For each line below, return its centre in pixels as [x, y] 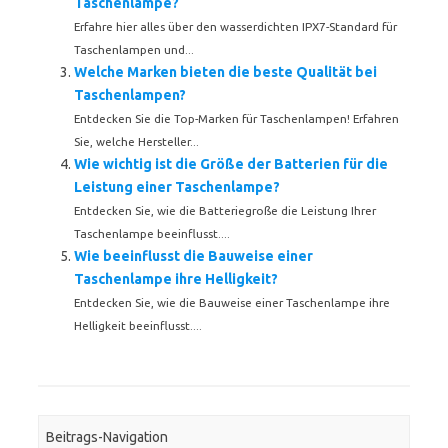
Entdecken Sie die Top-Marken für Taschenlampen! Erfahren [236, 118]
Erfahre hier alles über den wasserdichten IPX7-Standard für [235, 26]
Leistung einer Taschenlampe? [177, 187]
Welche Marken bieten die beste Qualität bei [225, 72]
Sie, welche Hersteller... [136, 141]
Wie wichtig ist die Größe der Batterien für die [231, 164]
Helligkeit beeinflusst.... [138, 325]
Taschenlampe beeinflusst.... [152, 233]
